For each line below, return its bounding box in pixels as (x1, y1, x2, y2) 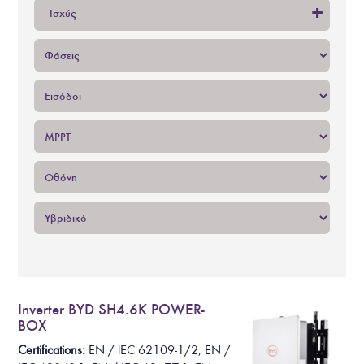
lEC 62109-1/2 (118, 343, 199, 358)
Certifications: (18, 343, 86, 358)
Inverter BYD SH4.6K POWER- (18, 299, 206, 318)
